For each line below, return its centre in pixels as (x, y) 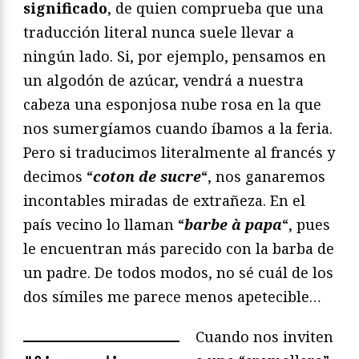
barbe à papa (233, 225)
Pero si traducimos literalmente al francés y (179, 153)
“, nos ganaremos (263, 177)
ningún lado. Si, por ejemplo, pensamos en (175, 56)
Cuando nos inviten (264, 337)
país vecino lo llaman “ (104, 225)
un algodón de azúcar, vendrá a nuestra (163, 81)
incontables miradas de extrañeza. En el (164, 201)
